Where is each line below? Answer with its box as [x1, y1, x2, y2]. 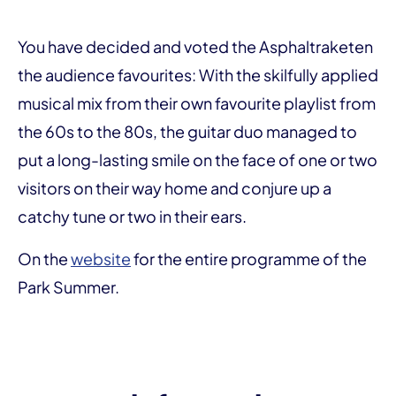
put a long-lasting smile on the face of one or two [18, 148, 377, 170]
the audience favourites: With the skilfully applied [18, 64, 378, 85]
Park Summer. [18, 276, 119, 297]
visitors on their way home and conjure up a [18, 177, 331, 198]
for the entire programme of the [131, 247, 367, 269]
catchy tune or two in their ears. [18, 205, 247, 226]
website [71, 247, 131, 269]
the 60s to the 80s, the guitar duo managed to [18, 120, 357, 141]
